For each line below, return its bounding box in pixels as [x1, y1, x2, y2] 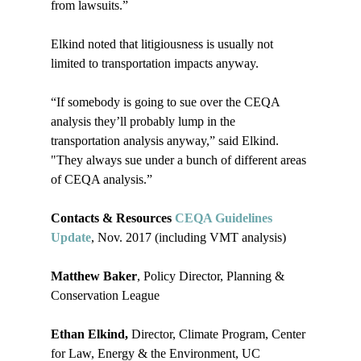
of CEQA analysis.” [50, 172, 152, 187]
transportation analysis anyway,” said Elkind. [50, 134, 282, 148]
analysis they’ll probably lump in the [50, 114, 239, 129]
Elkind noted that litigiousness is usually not [50, 37, 276, 52]
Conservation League [50, 288, 160, 303]
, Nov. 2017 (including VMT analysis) [90, 230, 286, 245]
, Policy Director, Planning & [136, 269, 288, 284]
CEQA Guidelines [174, 211, 276, 226]
